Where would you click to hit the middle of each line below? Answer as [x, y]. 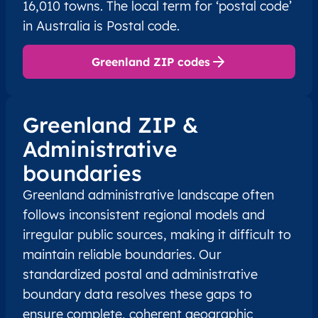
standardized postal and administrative [140, 275]
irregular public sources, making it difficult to [157, 235]
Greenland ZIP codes [150, 62]
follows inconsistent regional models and [144, 215]
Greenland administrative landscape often [148, 195]
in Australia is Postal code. [101, 26]
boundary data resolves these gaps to [137, 295]
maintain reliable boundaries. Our [122, 255]
